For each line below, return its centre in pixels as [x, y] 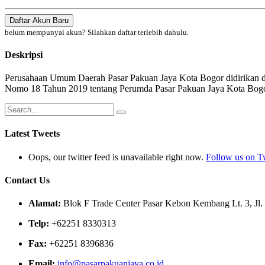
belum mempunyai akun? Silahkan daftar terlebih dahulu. [97, 32]
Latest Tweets [32, 134]
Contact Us [27, 180]
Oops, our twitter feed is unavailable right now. [117, 157]
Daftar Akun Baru [39, 20]
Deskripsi [24, 54]
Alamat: [45, 203]
